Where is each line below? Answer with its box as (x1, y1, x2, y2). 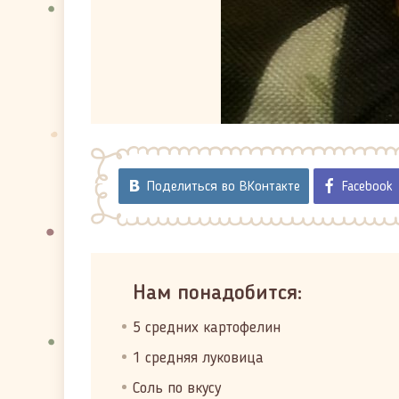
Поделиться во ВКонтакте (147, 180, 300, 194)
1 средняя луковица (133, 350, 264, 366)
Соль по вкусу (133, 380, 221, 396)
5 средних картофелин (133, 320, 281, 336)
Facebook (342, 180, 393, 194)
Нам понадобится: (133, 283, 302, 305)
